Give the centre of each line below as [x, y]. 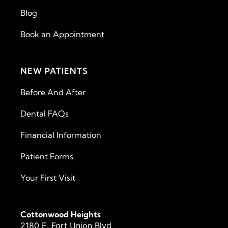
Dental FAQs [45, 114]
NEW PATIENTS [54, 71]
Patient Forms [47, 156]
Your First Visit [48, 178]
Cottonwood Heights [61, 215]
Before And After [53, 92]
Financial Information [61, 135]
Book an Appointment [62, 34]
